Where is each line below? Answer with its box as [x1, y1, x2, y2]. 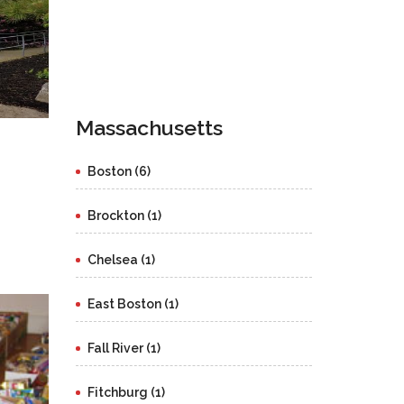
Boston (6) [87, 164, 151, 179]
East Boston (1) [87, 297, 179, 311]
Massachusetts [75, 115, 223, 140]
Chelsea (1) [87, 252, 155, 267]
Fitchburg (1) [87, 385, 165, 399]
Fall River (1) [87, 341, 161, 355]
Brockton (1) [87, 208, 161, 223]
